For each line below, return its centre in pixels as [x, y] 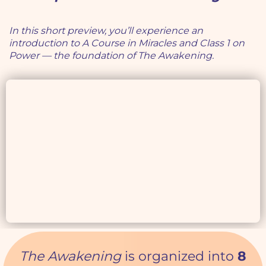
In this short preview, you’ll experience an [106, 31]
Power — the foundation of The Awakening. [111, 56]
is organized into [179, 256]
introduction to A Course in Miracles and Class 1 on [127, 43]
